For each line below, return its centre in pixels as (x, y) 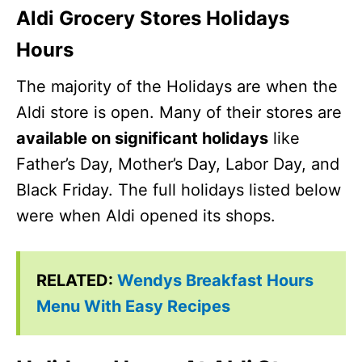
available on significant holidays (142, 138)
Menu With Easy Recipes (133, 306)
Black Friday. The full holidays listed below (179, 189)
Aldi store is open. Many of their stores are (179, 112)
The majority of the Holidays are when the (177, 86)
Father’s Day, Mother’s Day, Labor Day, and (178, 164)
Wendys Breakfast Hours (215, 280)
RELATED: (77, 280)
